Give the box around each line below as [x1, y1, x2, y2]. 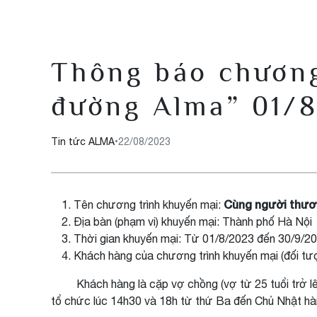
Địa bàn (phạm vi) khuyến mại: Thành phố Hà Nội [74, 215, 312, 228]
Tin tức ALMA [51, 136, 115, 147]
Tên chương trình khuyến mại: [74, 198, 224, 211]
